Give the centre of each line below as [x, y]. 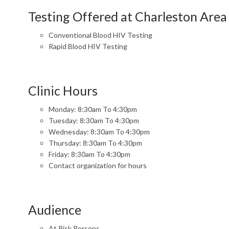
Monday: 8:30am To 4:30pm [93, 109]
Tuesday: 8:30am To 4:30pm [94, 120]
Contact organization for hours [98, 165]
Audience [55, 209]
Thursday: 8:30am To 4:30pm [95, 143]
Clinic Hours [63, 90]
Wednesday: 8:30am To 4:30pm [99, 131]
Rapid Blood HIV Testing [88, 46]
